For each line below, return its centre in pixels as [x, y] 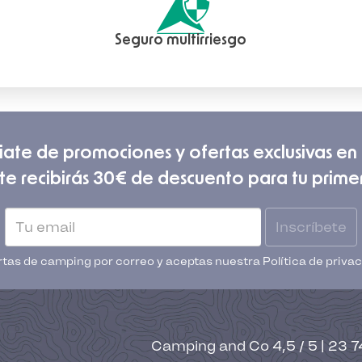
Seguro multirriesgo [181, 40]
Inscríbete [311, 227]
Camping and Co [210, 346]
